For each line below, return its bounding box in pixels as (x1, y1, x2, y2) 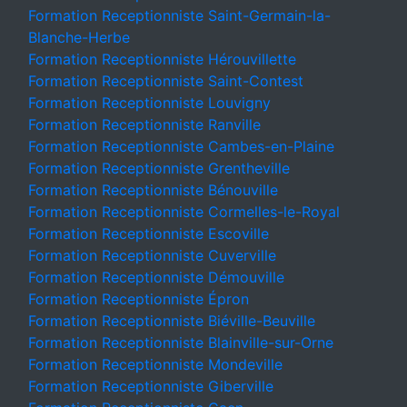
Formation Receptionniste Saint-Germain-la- (28, 6, 331, 25)
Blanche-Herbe (28, 28, 130, 46)
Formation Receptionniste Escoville (28, 224, 269, 243)
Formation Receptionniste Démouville (28, 268, 284, 286)
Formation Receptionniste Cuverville (28, 246, 276, 264)
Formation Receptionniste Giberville (28, 377, 273, 395)
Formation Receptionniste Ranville (28, 115, 261, 134)
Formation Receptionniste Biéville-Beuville (28, 312, 315, 330)
